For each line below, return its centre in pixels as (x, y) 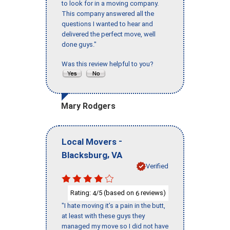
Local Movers (89, 141)
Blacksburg (84, 155)
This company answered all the (108, 14)
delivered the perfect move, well (109, 34)
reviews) (152, 193)
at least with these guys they (103, 216)
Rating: (81, 193)
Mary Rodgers (88, 106)
